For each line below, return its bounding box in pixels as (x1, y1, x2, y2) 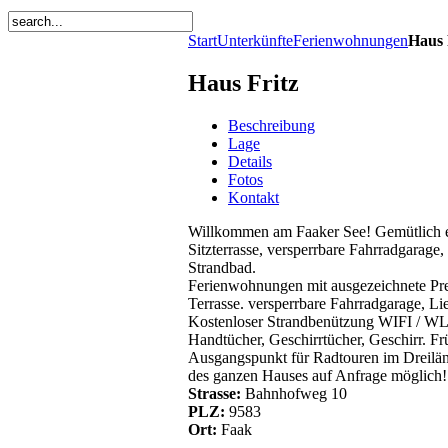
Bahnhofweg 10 (245, 384, 347, 402)
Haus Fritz (188, 69, 299, 96)
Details (228, 152, 272, 170)
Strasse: (188, 384, 245, 402)
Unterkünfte (217, 32, 293, 49)
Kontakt (228, 188, 279, 206)
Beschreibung (228, 116, 315, 134)
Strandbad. (188, 258, 256, 276)
